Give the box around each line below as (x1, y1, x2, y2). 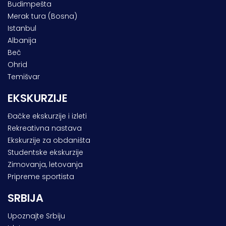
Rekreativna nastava (8, 123, 82, 133)
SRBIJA (8, 190, 43, 205)
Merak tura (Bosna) (8, 11, 77, 21)
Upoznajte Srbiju (8, 210, 65, 221)
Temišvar (8, 71, 40, 82)
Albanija (8, 35, 36, 45)
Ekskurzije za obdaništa (8, 135, 90, 145)
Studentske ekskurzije (8, 147, 83, 157)
